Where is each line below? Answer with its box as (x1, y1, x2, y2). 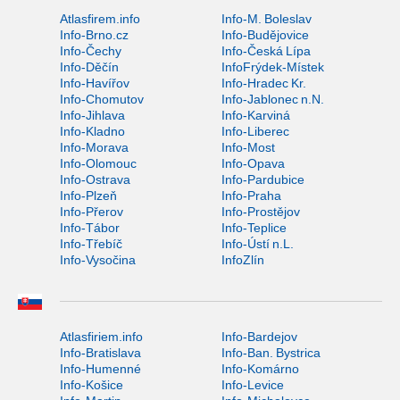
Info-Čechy (60, 43, 121, 58)
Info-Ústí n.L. (221, 236, 294, 251)
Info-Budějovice (221, 27, 309, 42)
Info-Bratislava (60, 345, 141, 360)
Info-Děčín (60, 59, 119, 74)
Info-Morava (60, 139, 129, 154)
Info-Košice (60, 377, 123, 392)
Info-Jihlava (60, 107, 125, 122)
